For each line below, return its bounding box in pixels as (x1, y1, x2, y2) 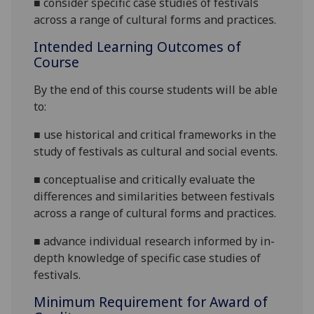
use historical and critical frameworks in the (43, 127, 277, 143)
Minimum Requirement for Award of (34, 292, 268, 312)
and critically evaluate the (119, 172, 256, 188)
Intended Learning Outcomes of (34, 37, 242, 57)
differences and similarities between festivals (34, 189, 275, 205)
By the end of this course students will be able (34, 82, 278, 98)
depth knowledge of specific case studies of (34, 250, 261, 266)
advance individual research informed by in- (43, 233, 275, 250)
